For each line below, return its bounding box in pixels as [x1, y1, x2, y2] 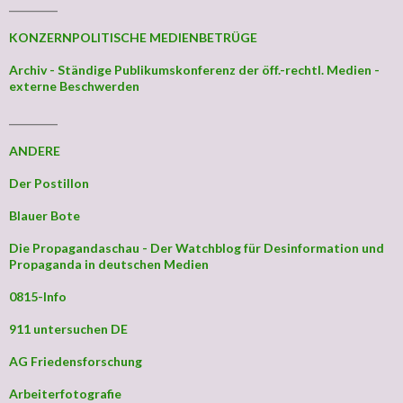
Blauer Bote [9, 208, 80, 224]
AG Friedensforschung [9, 354, 142, 370]
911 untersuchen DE [9, 321, 128, 337]
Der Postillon [9, 175, 89, 192]
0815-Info [9, 289, 67, 305]
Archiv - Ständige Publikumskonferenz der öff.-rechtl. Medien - [9, 62, 380, 78]
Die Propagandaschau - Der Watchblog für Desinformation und [9, 240, 384, 256]
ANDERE [9, 143, 60, 159]
